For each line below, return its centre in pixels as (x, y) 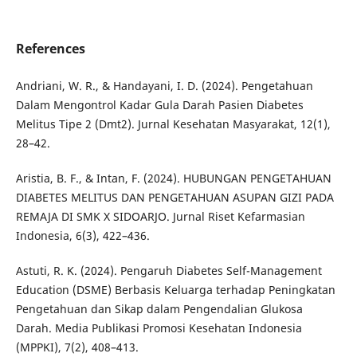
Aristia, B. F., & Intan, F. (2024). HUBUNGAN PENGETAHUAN (173, 178)
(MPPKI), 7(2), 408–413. (77, 347)
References (50, 49)
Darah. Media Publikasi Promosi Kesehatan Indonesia (159, 328)
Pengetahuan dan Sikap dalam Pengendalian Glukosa (159, 309)
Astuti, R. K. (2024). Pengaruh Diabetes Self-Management (169, 271)
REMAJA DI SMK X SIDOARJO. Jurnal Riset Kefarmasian (160, 217)
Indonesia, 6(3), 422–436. (82, 236)
